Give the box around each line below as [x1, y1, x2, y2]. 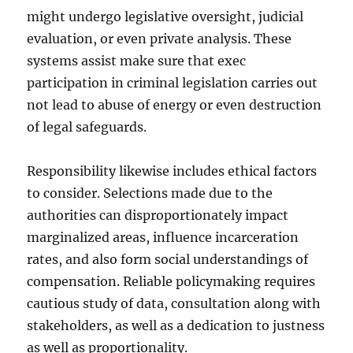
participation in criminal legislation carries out [27, 75, 318, 91]
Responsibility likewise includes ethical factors [27, 163, 318, 179]
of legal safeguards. [27, 119, 147, 135]
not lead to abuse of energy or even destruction [27, 97, 322, 113]
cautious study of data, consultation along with [27, 295, 321, 311]
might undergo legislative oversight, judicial [27, 9, 304, 24]
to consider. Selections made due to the [27, 185, 273, 201]
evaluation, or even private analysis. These [27, 31, 292, 46]
